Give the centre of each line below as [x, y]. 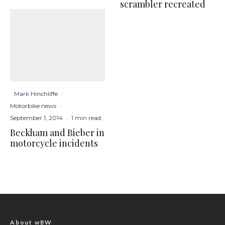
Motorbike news [33, 106]
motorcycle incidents [54, 143]
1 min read [86, 118]
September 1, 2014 [36, 118]
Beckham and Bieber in [57, 133]
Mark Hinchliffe [36, 94]
